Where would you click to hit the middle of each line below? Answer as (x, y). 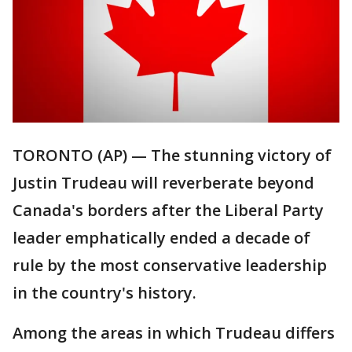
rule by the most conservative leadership (170, 266)
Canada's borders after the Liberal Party (168, 211)
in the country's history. (104, 293)
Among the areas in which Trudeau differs (174, 333)
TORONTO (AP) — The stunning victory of (172, 156)
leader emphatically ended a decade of (161, 238)
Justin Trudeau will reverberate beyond (163, 183)
